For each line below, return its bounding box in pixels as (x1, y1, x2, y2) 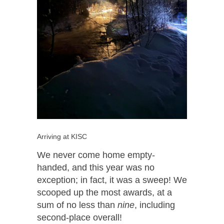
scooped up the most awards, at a (37, 187, 172, 197)
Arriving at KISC (37, 132, 87, 140)
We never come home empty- (37, 149, 155, 160)
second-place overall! (37, 212, 122, 222)
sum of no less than (37, 199, 117, 210)
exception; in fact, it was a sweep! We (37, 174, 187, 185)
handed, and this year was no (37, 162, 154, 172)
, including (134, 199, 175, 210)
